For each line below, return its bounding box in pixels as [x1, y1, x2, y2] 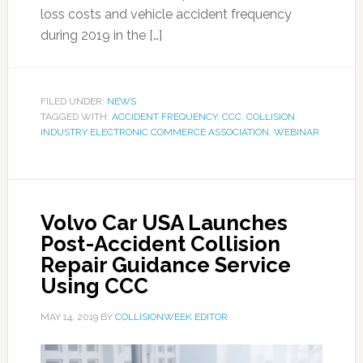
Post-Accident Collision [40, 232, 280, 256]
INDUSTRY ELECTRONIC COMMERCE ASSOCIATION [40, 126, 269, 138]
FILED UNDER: [40, 96, 107, 107]
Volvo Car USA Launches [40, 211, 288, 235]
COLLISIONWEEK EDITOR [114, 311, 228, 322]
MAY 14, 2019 [40, 311, 98, 322]
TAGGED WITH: [40, 111, 112, 122]
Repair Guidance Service [40, 253, 291, 277]
